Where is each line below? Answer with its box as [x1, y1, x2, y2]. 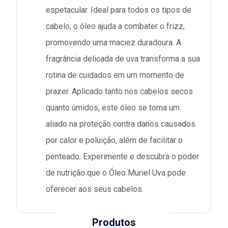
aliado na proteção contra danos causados [46, 119, 195, 129]
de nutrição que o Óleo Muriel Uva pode [46, 168, 186, 178]
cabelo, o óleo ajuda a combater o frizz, [46, 21, 185, 32]
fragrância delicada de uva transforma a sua [46, 54, 200, 64]
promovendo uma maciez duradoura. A [46, 38, 181, 48]
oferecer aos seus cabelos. [46, 184, 144, 194]
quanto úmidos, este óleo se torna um [46, 103, 180, 113]
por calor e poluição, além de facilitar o [46, 135, 183, 146]
